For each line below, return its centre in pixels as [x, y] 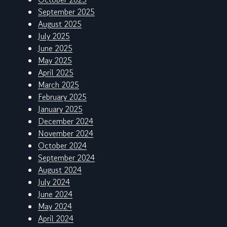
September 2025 [66, 12]
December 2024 [66, 121]
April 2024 [56, 219]
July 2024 [54, 182]
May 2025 [55, 61]
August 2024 [60, 170]
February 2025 [62, 97]
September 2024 [66, 158]
